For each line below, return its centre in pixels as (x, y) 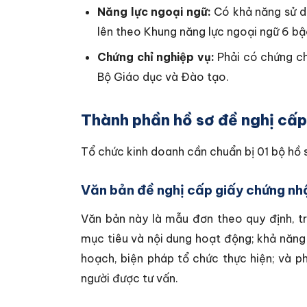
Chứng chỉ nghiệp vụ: (156, 57)
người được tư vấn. (130, 278)
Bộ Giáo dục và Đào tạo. (163, 77)
